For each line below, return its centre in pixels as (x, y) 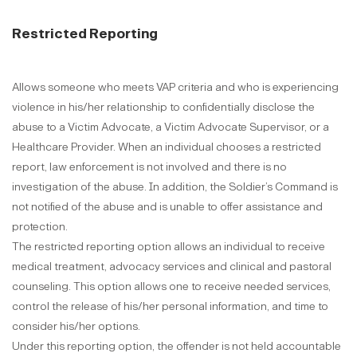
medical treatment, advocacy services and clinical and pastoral (172, 267)
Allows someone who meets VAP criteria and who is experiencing (175, 87)
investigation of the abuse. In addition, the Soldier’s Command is (175, 187)
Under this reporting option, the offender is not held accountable (177, 346)
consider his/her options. (76, 326)
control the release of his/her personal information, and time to (170, 306)
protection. (40, 227)
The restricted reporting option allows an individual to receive (169, 247)
